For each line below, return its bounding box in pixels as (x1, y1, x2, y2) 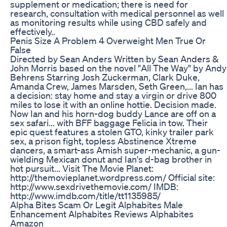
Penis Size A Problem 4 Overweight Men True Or (10, 34, 206, 46)
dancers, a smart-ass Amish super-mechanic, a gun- (10, 144, 220, 156)
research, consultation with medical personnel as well (10, 7, 224, 19)
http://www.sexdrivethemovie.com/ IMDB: (10, 180, 178, 192)
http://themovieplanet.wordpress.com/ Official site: (10, 171, 215, 183)
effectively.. (10, 25, 55, 37)
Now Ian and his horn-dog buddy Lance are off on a (10, 107, 216, 119)
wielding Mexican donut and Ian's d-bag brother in (10, 153, 212, 165)
